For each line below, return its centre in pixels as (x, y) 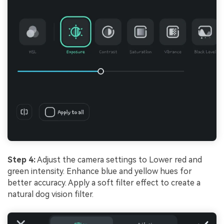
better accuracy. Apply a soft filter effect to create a (104, 182)
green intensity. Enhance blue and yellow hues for (100, 171)
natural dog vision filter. (50, 194)
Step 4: (21, 159)
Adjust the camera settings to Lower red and (119, 159)
